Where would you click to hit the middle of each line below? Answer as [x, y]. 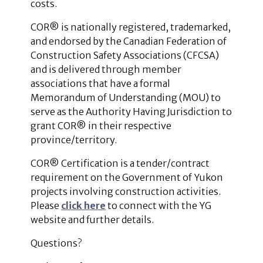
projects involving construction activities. [126, 191]
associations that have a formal [101, 83]
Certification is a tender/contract [136, 163]
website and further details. [94, 219]
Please [46, 205]
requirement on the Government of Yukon [127, 177]
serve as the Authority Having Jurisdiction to [131, 111]
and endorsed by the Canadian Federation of [129, 41]
